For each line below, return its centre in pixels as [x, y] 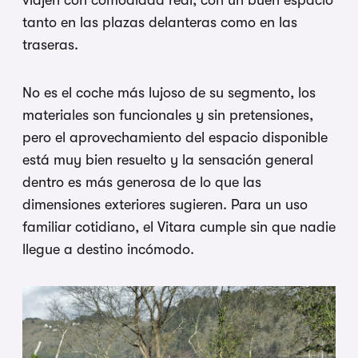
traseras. [50, 45]
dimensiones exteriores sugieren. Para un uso [165, 205]
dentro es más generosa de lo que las [142, 183]
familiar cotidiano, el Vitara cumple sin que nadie [179, 227]
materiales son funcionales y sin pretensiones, [168, 115]
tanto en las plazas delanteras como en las [160, 23]
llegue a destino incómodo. [108, 250]
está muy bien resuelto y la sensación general [168, 160]
